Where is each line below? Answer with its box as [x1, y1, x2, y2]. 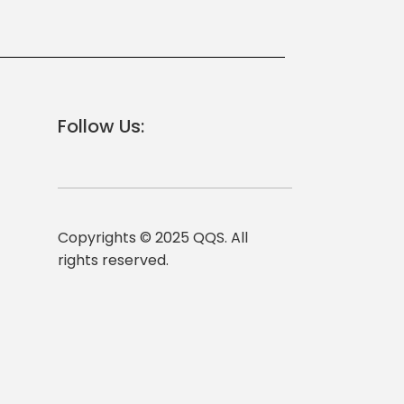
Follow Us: [58, 114, 144, 140]
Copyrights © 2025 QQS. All [58, 227, 248, 249]
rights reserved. [58, 250, 169, 271]
